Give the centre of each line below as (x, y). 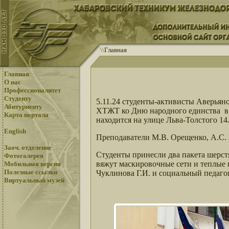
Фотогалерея (24, 156)
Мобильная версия (32, 164)
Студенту (18, 98)
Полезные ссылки (31, 172)
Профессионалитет (32, 90)
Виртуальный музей (34, 180)
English (15, 131)
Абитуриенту (23, 107)
